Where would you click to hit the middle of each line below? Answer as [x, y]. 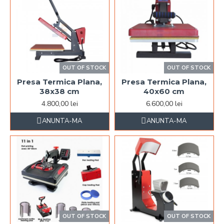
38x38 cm [60, 91]
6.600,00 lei [164, 103]
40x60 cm [164, 91]
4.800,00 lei [59, 103]
